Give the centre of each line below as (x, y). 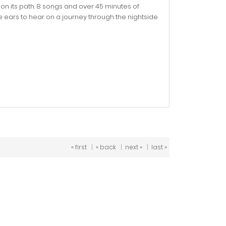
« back (106, 147)
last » (159, 147)
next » (134, 147)
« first (79, 147)
